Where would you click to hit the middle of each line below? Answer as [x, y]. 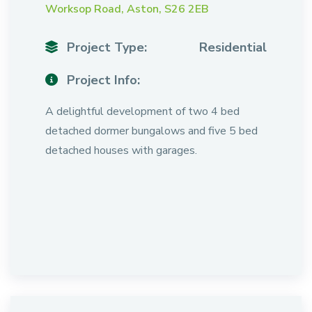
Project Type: [105, 47]
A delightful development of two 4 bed [142, 111]
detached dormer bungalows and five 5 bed [151, 131]
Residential [233, 47]
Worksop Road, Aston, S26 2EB [127, 9]
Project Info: [102, 80]
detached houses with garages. [121, 150]
